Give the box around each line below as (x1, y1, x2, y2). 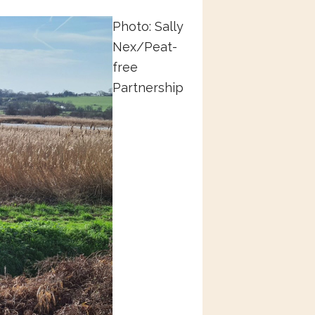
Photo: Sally (112, 19, 184, 34)
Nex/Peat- (112, 39, 177, 54)
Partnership (112, 80, 184, 95)
